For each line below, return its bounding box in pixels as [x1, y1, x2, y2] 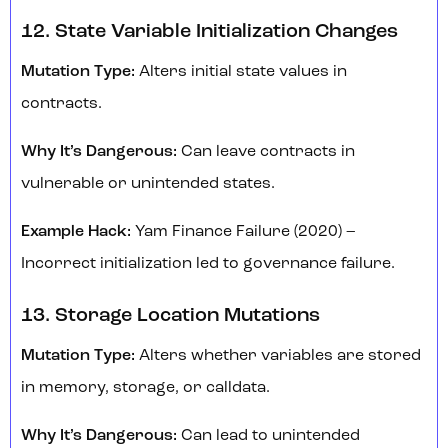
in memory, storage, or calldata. [21, 380, 270, 397]
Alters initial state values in [139, 64, 347, 81]
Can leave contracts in [181, 144, 355, 161]
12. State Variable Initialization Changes [21, 22, 398, 43]
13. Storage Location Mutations [21, 306, 320, 327]
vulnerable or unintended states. [21, 176, 275, 193]
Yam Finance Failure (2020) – [135, 224, 356, 241]
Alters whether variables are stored [139, 348, 421, 365]
